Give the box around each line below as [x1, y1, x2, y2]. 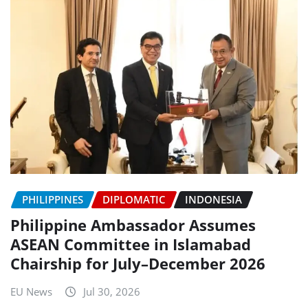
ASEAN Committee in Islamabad [10, 233, 251, 254]
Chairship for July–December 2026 [10, 252, 265, 274]
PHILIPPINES [22, 192, 83, 207]
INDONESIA [185, 192, 242, 207]
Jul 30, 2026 [83, 284, 140, 298]
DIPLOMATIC [102, 192, 166, 207]
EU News [10, 284, 52, 298]
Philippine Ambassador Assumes [10, 214, 256, 235]
